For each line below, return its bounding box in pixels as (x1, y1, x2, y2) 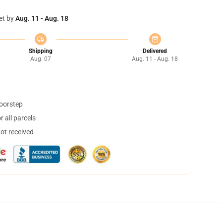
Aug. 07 (30, 55, 51, 62)
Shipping (28, 48, 53, 55)
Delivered (143, 48, 167, 55)
